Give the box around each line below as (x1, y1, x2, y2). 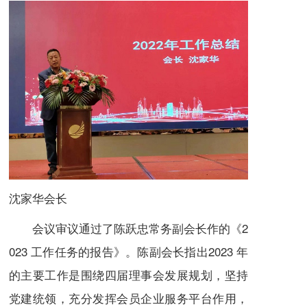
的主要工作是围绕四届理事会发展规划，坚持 (9, 266, 248, 284)
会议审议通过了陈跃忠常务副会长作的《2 (9, 219, 248, 237)
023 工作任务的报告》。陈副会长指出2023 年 (9, 243, 248, 260)
